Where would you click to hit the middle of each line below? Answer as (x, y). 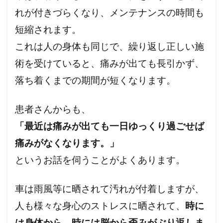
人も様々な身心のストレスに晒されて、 (100, 206)
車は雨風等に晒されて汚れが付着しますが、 (110, 189)
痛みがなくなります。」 (67, 143)
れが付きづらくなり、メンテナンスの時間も (110, 12)
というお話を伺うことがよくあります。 (100, 160)
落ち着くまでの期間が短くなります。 (95, 80)
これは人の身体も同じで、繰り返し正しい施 (110, 46)
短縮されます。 (48, 29)
